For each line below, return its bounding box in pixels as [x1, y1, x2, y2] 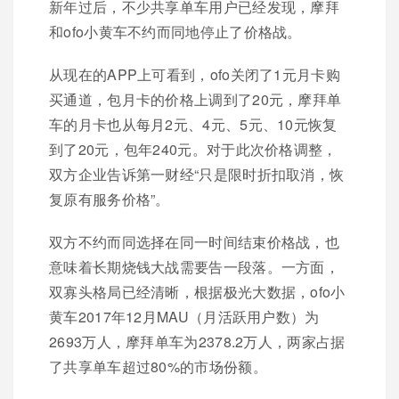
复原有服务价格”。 [49, 189, 170, 209]
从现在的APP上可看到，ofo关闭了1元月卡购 [49, 64, 340, 85]
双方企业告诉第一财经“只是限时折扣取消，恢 [49, 164, 345, 184]
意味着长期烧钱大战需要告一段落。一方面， [49, 256, 339, 277]
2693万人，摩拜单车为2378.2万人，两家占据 [49, 331, 346, 352]
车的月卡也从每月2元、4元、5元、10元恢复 [49, 114, 338, 134]
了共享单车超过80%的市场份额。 [49, 356, 267, 377]
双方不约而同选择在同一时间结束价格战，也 [49, 232, 339, 252]
